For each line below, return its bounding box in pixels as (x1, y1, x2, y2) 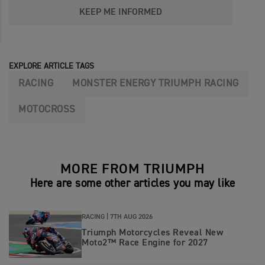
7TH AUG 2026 (110, 214, 153, 221)
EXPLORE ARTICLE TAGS (9, 62, 94, 70)
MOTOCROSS (18, 104, 76, 115)
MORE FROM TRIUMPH (60, 161, 205, 176)
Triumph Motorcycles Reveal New (82, 228, 223, 238)
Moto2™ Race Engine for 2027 (82, 238, 208, 248)
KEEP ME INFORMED (79, 7, 162, 17)
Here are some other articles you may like (30, 177, 235, 189)
